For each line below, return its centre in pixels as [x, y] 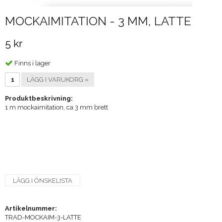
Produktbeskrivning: [39, 99]
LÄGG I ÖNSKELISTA [43, 181]
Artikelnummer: [31, 209]
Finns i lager [32, 63]
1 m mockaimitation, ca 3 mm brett [56, 108]
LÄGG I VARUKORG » [58, 80]
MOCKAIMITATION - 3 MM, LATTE [98, 21]
